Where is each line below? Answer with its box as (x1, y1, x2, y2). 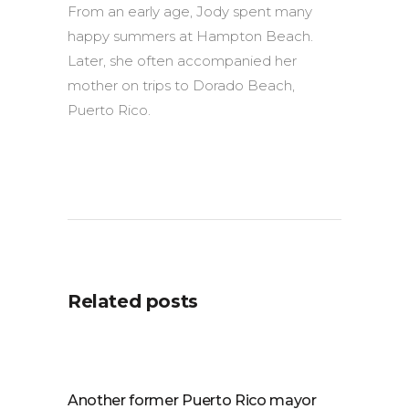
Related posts (68, 290, 198, 312)
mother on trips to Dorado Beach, (68, 77, 295, 94)
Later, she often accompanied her (68, 52, 297, 69)
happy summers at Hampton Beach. (68, 27, 313, 45)
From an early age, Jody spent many (68, 3, 312, 20)
